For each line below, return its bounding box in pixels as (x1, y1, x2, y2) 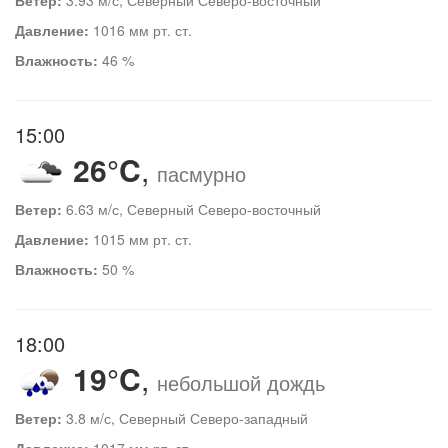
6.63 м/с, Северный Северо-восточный (62, 199, 321, 220)
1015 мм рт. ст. (89, 229, 192, 250)
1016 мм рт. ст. (89, 19, 192, 40)
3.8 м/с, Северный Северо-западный (62, 408, 308, 429)
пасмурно (157, 158, 246, 188)
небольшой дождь (157, 368, 325, 398)
